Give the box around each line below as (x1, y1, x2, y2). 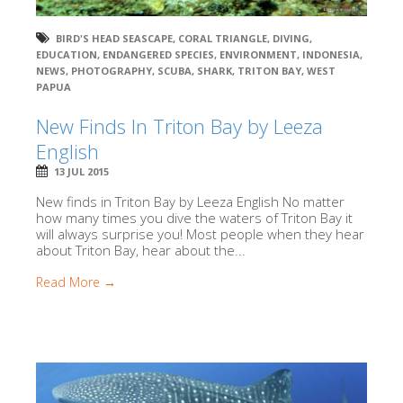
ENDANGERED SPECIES (103, 47, 214, 61)
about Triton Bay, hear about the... (36, 240, 246, 259)
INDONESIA (302, 47, 360, 61)
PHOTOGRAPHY (71, 63, 152, 77)
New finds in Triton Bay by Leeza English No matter (36, 192, 345, 210)
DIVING (273, 31, 309, 45)
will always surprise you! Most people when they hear (36, 224, 364, 243)
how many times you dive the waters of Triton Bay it (36, 208, 353, 227)
